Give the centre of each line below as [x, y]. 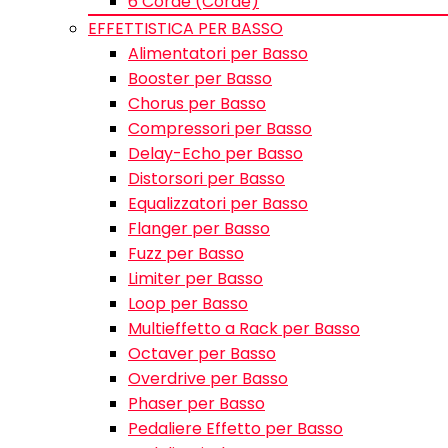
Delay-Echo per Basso [215, 153]
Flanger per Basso [199, 228]
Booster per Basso [200, 78]
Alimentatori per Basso [218, 53]
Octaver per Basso [202, 353]
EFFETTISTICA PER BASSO [185, 28]
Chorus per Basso [197, 103]
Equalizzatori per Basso [218, 203]
